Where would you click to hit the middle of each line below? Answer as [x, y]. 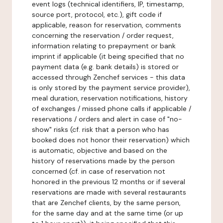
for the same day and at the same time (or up [108, 213]
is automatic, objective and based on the [100, 150]
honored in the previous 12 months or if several [109, 182]
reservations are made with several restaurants [109, 192]
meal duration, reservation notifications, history [110, 98]
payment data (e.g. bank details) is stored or [105, 67]
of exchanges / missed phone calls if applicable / [111, 109]
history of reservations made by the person [103, 161]
